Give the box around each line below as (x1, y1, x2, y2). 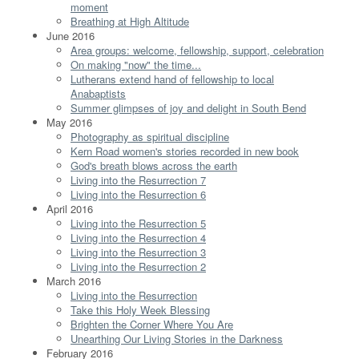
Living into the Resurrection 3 (71, 244, 206, 260)
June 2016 (46, 27, 95, 43)
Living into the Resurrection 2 (71, 258, 206, 274)
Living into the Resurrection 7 (71, 171, 206, 188)
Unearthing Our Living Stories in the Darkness (71, 330, 283, 346)
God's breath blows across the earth (71, 157, 237, 173)
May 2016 (46, 114, 92, 130)
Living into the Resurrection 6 (71, 186, 206, 202)
